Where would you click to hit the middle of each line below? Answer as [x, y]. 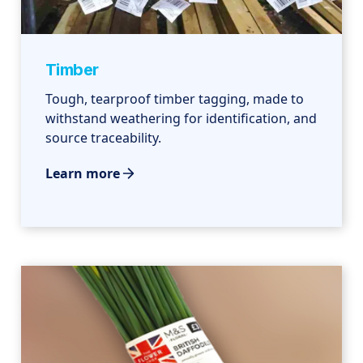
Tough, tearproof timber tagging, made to [175, 99]
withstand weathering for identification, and [181, 119]
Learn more [83, 174]
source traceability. [104, 138]
